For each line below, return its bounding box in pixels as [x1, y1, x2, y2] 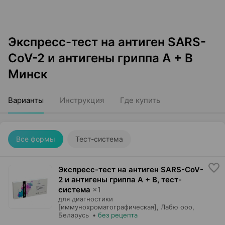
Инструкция [60, 95, 104, 105]
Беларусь [58, 211, 89, 219]
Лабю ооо [161, 203, 192, 211]
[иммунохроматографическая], [58, 203, 159, 211]
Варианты [8, 95, 44, 105]
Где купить [120, 95, 160, 105]
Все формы [16, 135, 55, 143]
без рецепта [98, 211, 138, 219]
